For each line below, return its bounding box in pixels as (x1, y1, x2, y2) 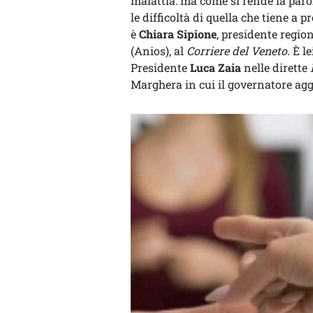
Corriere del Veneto (187, 43, 287, 58)
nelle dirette (241, 60, 310, 75)
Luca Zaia (190, 60, 241, 75)
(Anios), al (131, 43, 187, 58)
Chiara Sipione (139, 27, 217, 41)
